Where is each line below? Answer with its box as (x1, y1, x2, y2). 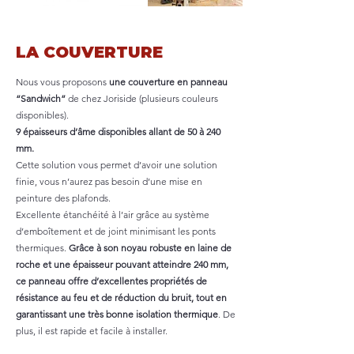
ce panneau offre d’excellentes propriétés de (16, 275, 207, 287)
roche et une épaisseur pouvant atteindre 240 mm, (16, 258, 228, 270)
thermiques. (16, 242, 69, 254)
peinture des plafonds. (16, 192, 111, 204)
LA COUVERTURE (16, 43, 163, 62)
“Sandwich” (16, 92, 66, 104)
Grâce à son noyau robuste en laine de (69, 242, 232, 254)
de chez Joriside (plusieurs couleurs (66, 92, 218, 104)
